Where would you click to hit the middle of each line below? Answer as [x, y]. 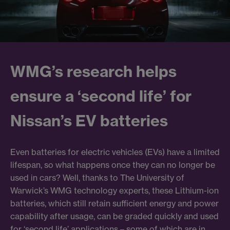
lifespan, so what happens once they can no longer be [113, 165]
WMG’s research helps [93, 72]
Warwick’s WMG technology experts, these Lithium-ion [114, 190]
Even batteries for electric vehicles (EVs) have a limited [115, 152]
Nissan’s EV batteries [89, 121]
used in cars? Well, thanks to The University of [97, 177]
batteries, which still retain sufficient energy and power [114, 203]
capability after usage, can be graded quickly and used [114, 216]
